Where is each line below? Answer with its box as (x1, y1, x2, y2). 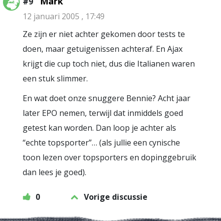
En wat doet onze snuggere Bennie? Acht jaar (23, 93, 190, 104)
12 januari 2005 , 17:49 (23, 11, 105, 22)
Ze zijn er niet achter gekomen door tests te (23, 29, 185, 39)
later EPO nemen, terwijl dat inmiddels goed (23, 108, 183, 118)
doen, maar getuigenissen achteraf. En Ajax (23, 43, 183, 54)
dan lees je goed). (23, 167, 86, 178)
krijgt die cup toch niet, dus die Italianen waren (23, 58, 195, 69)
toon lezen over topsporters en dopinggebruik (23, 152, 196, 163)
